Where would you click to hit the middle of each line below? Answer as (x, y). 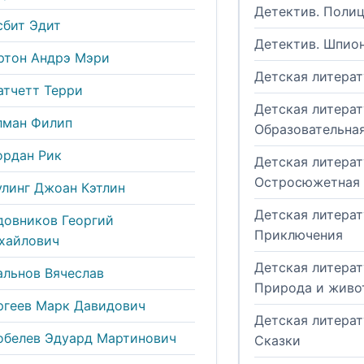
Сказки (277, 341)
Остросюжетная (307, 182)
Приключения (299, 235)
